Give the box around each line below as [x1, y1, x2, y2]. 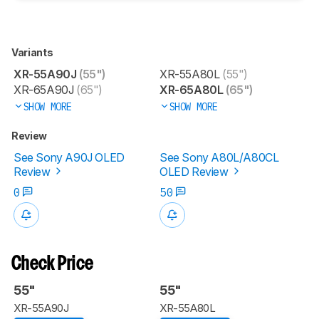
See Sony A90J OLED [14, 150, 125, 164]
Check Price [11, 255, 94, 273]
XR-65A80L [159, 82, 224, 97]
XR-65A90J [14, 82, 74, 97]
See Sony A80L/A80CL [159, 150, 279, 164]
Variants [11, 46, 55, 58]
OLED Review [159, 164, 231, 179]
